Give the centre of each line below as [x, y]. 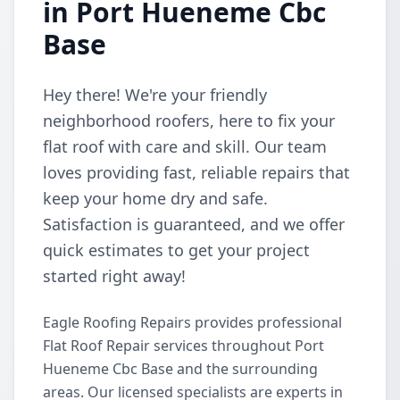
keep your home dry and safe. [155, 198]
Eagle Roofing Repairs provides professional [192, 322]
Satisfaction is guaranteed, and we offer [194, 224]
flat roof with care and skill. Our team [185, 146]
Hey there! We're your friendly [155, 95]
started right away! [114, 276]
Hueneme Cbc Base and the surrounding [180, 369]
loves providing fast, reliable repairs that [196, 172]
